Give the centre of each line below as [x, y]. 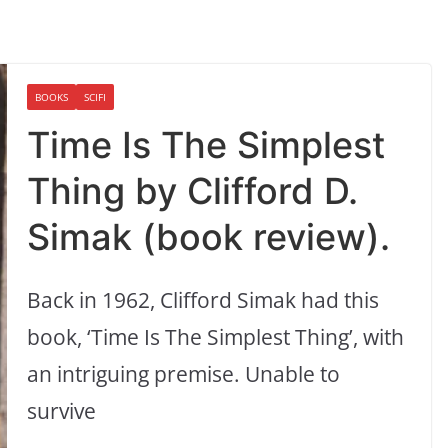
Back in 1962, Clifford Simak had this [203, 300]
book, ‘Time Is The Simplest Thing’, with [216, 337]
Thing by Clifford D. [193, 191]
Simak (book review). [209, 237]
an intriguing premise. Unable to [184, 374]
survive [62, 411]
